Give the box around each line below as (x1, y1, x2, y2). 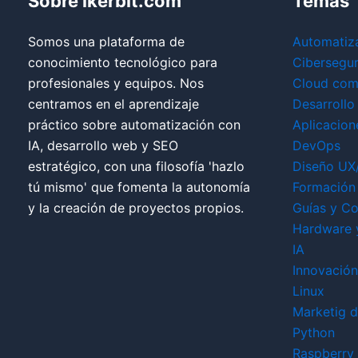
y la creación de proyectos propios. (28, 200, 244, 217)
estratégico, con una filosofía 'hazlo (28, 158, 245, 175)
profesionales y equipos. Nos (28, 75, 204, 92)
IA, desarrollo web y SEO (28, 137, 178, 154)
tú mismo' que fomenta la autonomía (28, 179, 250, 196)
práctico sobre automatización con (28, 117, 241, 133)
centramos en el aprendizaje (28, 96, 199, 113)
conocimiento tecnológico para (28, 54, 217, 71)
